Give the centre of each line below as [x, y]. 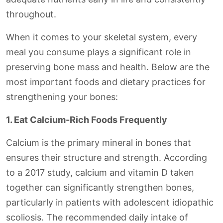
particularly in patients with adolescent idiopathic [110, 202]
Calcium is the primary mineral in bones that [99, 143]
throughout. [31, 14]
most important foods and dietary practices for [106, 82]
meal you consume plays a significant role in [99, 52]
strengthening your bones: [62, 97]
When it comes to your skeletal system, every [102, 37]
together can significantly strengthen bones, [100, 187]
